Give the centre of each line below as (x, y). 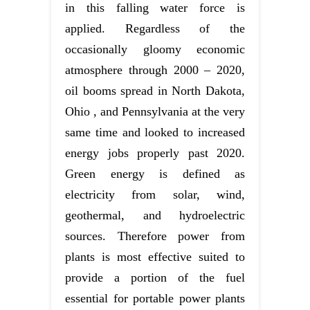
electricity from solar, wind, (155, 194)
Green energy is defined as (155, 173)
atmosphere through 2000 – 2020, (155, 70)
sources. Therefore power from (155, 236)
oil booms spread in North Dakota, (155, 90)
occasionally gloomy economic (155, 49)
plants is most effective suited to (155, 256)
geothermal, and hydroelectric (155, 215)
